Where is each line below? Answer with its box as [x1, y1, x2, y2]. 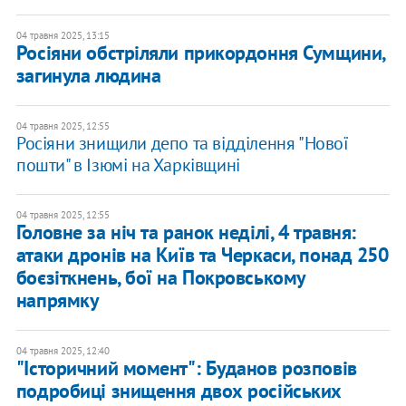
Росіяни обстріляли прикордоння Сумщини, [15, 40, 385, 66]
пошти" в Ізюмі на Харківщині [15, 153, 240, 178]
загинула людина [15, 63, 161, 89]
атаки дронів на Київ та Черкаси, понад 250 [15, 242, 389, 268]
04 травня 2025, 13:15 [15, 29, 110, 43]
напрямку [15, 287, 100, 314]
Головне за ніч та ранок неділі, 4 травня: [15, 219, 356, 246]
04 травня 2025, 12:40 [15, 344, 110, 358]
